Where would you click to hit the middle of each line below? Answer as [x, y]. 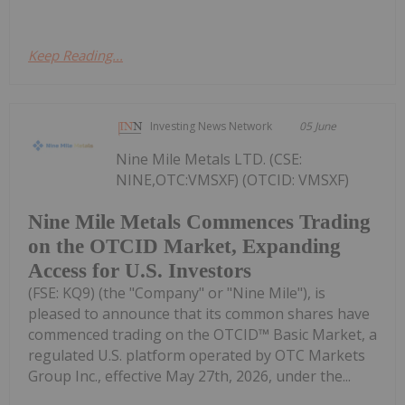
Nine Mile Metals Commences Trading [199, 221]
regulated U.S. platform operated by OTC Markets [197, 355]
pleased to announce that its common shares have [199, 313]
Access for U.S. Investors [140, 270]
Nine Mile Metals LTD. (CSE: [209, 160]
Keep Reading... [75, 56]
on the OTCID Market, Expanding [184, 246]
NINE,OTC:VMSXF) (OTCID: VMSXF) [233, 180]
